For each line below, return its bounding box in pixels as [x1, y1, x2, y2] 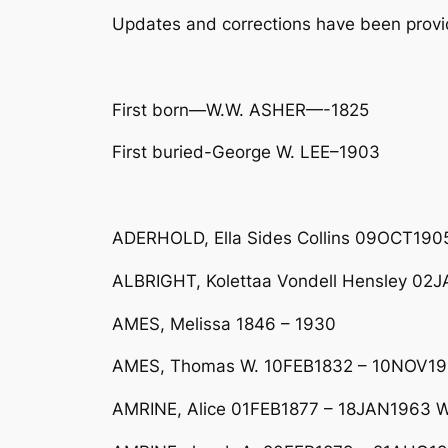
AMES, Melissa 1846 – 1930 [112, 313, 336, 334]
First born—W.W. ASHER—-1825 [112, 99, 369, 120]
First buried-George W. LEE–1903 [112, 142, 380, 163]
